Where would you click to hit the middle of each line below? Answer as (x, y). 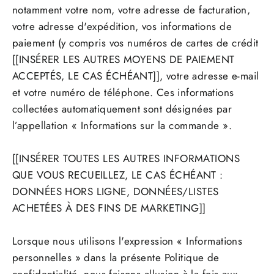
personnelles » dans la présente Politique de (116, 258)
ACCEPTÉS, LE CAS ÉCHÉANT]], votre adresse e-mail (136, 76)
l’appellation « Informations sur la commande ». (122, 126)
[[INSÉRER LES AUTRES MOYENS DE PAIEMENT (124, 60)
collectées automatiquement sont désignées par (122, 109)
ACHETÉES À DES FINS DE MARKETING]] (109, 208)
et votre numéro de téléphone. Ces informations (123, 93)
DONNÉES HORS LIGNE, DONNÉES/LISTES (116, 192)
